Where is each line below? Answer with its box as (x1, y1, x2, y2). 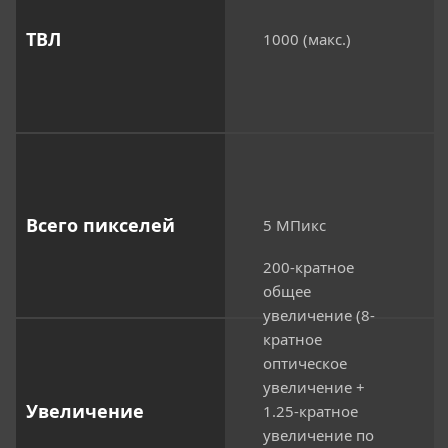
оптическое (263, 353, 347, 374)
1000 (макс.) (263, 29, 351, 50)
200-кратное (263, 257, 354, 278)
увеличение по (263, 425, 374, 446)
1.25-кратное (263, 401, 358, 422)
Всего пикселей (26, 212, 175, 237)
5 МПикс (263, 215, 326, 236)
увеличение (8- (263, 305, 375, 326)
